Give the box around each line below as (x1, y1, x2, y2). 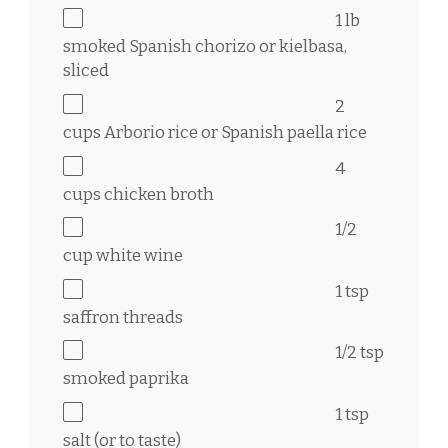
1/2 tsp (335, 342, 384, 364)
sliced (63, 60, 109, 82)
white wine (93, 245, 183, 267)
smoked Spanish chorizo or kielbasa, (63, 36, 347, 58)
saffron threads (63, 306, 183, 328)
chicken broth (101, 183, 214, 205)
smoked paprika (63, 368, 189, 390)
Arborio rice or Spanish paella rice (101, 121, 367, 143)
